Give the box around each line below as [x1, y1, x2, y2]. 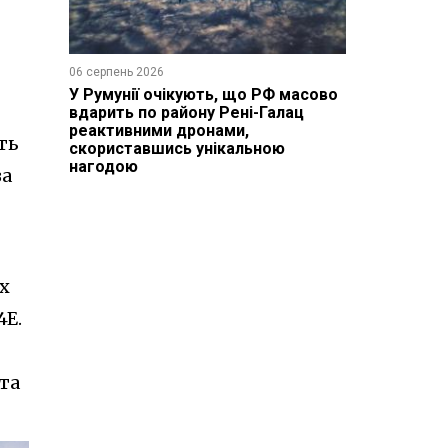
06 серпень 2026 [68, 64, 164, 79]
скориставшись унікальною [68, 138, 285, 158]
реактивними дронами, [68, 120, 249, 140]
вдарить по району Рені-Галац [68, 102, 304, 122]
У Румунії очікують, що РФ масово [68, 84, 338, 104]
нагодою [68, 156, 138, 176]
